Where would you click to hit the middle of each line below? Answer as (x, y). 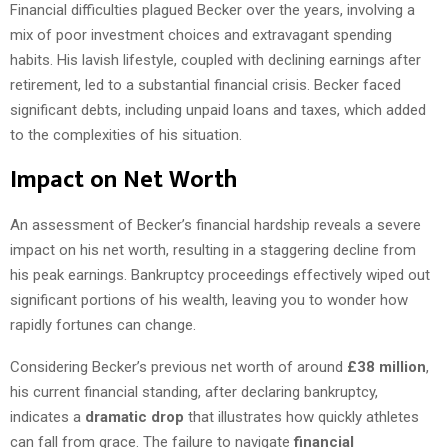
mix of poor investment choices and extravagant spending (201, 34)
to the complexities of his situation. (126, 134)
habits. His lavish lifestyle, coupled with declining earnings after (215, 59)
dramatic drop (134, 416)
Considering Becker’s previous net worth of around (178, 366)
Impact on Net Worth (123, 179)
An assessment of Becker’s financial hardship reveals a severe (215, 224)
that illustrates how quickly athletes (301, 416)
